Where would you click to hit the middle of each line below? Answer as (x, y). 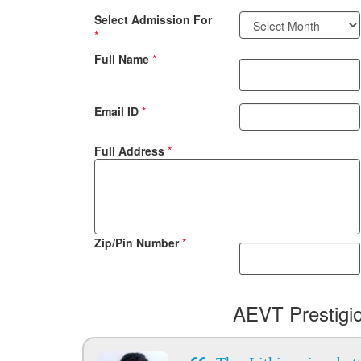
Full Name (123, 59)
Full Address (131, 151)
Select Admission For (153, 19)
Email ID (118, 111)
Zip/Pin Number (138, 243)
